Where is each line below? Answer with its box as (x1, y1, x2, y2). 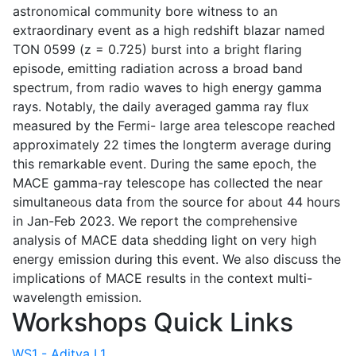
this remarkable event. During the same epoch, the (13, 155, 316, 172)
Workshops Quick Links (12, 306, 293, 338)
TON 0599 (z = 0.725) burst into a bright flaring (13, 41, 302, 57)
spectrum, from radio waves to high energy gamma (13, 79, 322, 95)
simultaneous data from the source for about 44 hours (13, 193, 340, 210)
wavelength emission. (13, 288, 141, 305)
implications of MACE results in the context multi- (13, 269, 312, 286)
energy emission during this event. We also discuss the (13, 250, 341, 267)
